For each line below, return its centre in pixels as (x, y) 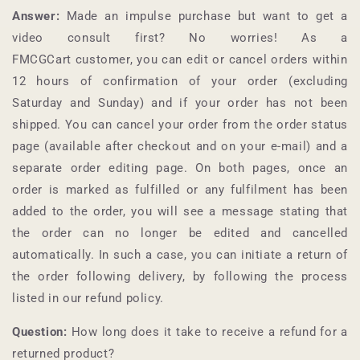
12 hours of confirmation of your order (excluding (180, 82)
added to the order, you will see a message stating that (180, 212)
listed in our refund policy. (88, 299)
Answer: (36, 16)
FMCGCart (42, 60)
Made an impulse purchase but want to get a (204, 16)
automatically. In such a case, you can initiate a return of (180, 255)
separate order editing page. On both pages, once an (180, 168)
